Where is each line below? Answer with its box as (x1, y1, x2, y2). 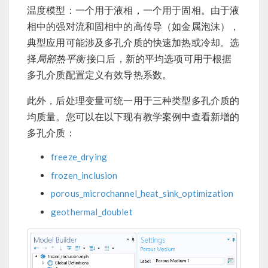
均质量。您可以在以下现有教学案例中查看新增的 (27, 111, 240, 123)
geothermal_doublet (51, 206, 133, 217)
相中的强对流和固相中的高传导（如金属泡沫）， (27, 20, 240, 32)
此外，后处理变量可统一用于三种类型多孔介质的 (27, 95, 240, 106)
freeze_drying (51, 151, 107, 163)
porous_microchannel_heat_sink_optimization (51, 188, 234, 199)
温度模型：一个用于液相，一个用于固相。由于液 (27, 4, 240, 16)
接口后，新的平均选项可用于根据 (84, 53, 232, 65)
